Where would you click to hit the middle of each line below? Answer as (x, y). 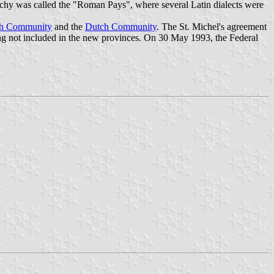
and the (68, 26)
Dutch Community (121, 26)
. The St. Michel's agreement (212, 26)
